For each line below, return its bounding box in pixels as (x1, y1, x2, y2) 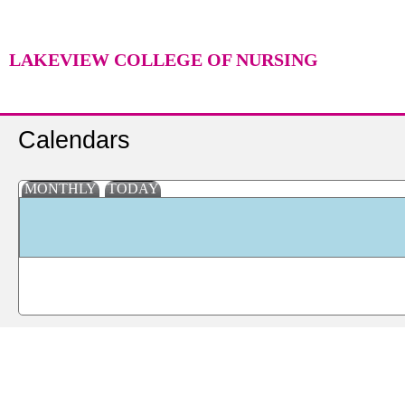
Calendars (18, 126, 130, 154)
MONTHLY (24, 180, 97, 196)
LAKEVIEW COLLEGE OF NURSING (9, 50, 318, 70)
